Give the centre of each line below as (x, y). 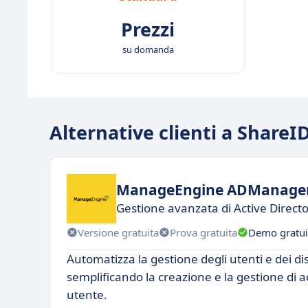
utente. (87, 295)
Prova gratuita (203, 232)
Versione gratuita (118, 232)
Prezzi (148, 29)
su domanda (148, 49)
